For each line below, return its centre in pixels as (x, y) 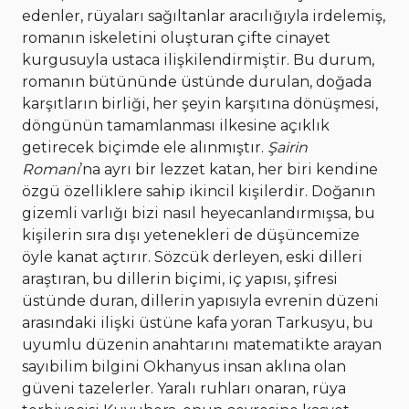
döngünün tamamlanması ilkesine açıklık (176, 126)
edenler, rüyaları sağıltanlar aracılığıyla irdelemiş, (204, 16)
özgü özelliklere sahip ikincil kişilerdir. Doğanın (199, 192)
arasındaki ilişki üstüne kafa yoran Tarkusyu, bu (198, 323)
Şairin (288, 148)
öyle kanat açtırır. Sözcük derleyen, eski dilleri (192, 257)
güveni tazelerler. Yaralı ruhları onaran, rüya (184, 389)
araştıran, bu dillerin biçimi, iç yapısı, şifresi (180, 279)
